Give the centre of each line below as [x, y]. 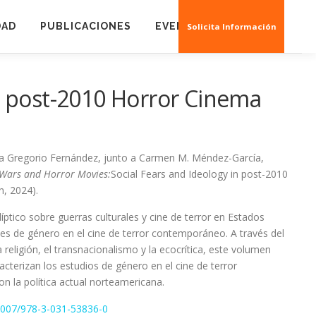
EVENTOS [181, 26]
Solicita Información [231, 26]
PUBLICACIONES [85, 26]
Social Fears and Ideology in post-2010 [199, 174]
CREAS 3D [258, 26]
